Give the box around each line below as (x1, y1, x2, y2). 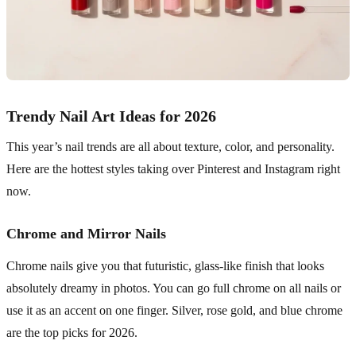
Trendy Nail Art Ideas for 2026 (6, 107, 216, 126)
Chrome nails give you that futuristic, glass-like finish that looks (6, 259, 324, 273)
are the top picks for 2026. (6, 326, 137, 340)
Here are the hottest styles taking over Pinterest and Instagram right (6, 162, 340, 176)
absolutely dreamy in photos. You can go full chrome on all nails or (6, 281, 341, 296)
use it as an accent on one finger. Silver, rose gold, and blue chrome (6, 304, 342, 318)
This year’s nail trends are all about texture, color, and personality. (6, 140, 335, 154)
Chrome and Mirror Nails (6, 226, 166, 242)
